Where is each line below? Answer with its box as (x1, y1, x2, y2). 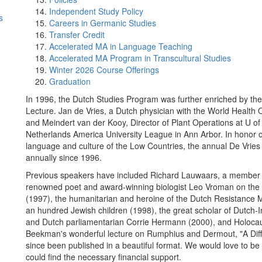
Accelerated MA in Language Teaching (49, 40, 192, 52)
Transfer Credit (49, 29, 105, 40)
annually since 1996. (26, 151, 102, 163)
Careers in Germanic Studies (49, 17, 156, 29)
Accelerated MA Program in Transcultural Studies (49, 52, 231, 64)
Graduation (49, 75, 91, 87)
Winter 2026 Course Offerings (49, 64, 159, 75)
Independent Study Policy (49, 5, 143, 17)
